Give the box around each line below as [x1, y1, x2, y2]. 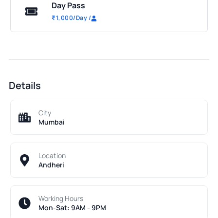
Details [9, 79, 41, 92]
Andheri [38, 160, 64, 169]
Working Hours [38, 194, 83, 203]
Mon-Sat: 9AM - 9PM [38, 203, 106, 212]
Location [38, 151, 66, 160]
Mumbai [38, 117, 65, 127]
